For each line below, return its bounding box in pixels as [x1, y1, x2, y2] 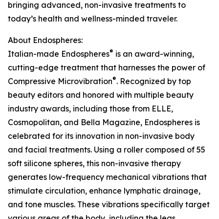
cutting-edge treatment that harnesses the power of [8, 63, 205, 73]
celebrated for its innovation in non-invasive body [8, 131, 195, 141]
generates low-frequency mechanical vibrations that [8, 172, 207, 182]
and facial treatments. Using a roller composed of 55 [8, 145, 205, 155]
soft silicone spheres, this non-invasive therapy [8, 158, 181, 169]
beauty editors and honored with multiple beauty [8, 90, 194, 100]
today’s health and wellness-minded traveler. [8, 14, 177, 24]
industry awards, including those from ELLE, [8, 104, 173, 114]
